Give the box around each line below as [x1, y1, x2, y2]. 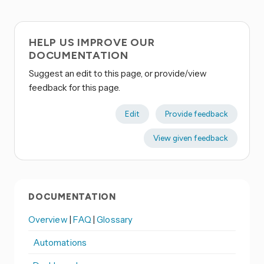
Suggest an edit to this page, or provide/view [29, 68, 207, 80]
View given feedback [153, 133, 228, 143]
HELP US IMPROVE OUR [29, 36, 155, 49]
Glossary [97, 213, 133, 225]
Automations [33, 236, 87, 248]
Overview [28, 213, 70, 225]
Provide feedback [164, 109, 228, 119]
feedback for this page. [29, 82, 120, 94]
